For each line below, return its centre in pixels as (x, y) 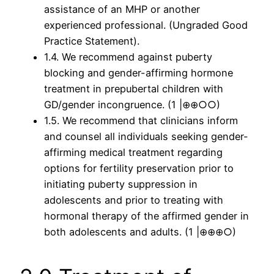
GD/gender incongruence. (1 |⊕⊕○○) (132, 105)
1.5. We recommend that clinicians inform (141, 121)
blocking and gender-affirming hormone (139, 73)
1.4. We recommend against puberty (128, 57)
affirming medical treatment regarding (133, 153)
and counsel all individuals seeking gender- (146, 137)
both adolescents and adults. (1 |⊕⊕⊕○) (140, 232)
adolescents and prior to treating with (134, 200)
